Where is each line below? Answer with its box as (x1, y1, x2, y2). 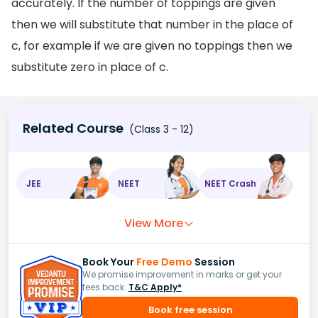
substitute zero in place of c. (11, 58, 168, 75)
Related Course (23, 119, 124, 138)
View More (124, 215, 183, 232)
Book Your (82, 255, 136, 270)
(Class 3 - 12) (126, 122, 194, 137)
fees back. (82, 281, 126, 294)
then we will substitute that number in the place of (11, 16, 293, 33)
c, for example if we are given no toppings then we (11, 37, 292, 54)
